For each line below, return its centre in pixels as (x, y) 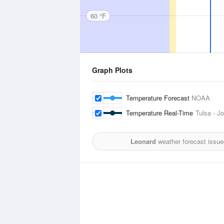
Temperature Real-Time (161, 113)
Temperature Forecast (159, 98)
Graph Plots (112, 70)
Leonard (143, 141)
